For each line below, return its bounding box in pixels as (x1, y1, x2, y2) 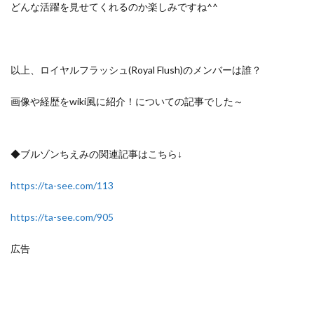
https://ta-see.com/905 (11, 211, 114, 223)
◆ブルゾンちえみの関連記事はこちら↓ (11, 148, 182, 160)
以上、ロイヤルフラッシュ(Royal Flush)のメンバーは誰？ (11, 64, 261, 76)
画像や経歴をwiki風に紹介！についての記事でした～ (11, 95, 243, 107)
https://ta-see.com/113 (11, 179, 114, 191)
